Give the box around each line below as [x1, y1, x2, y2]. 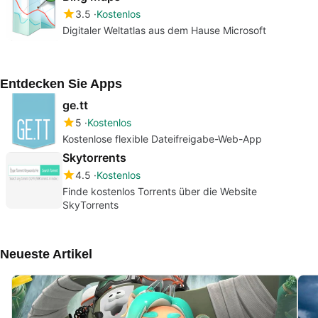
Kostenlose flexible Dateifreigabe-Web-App [62, 132, 263, 145]
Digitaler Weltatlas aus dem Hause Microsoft [62, 23, 266, 36]
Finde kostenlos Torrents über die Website [62, 185, 257, 197]
